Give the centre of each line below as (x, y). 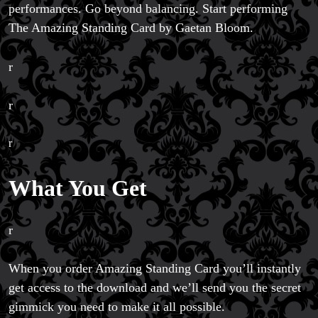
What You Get (78, 188)
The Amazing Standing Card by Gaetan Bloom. (131, 27)
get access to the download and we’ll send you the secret (155, 288)
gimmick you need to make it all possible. (117, 307)
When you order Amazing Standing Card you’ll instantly (155, 269)
